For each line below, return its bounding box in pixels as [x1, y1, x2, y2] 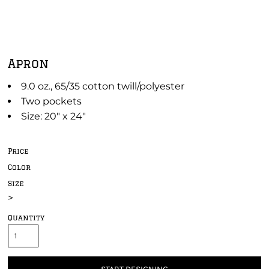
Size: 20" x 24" [21, 110, 86, 122]
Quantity [8, 214, 44, 222]
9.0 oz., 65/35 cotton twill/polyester [21, 80, 184, 92]
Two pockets [21, 95, 82, 107]
